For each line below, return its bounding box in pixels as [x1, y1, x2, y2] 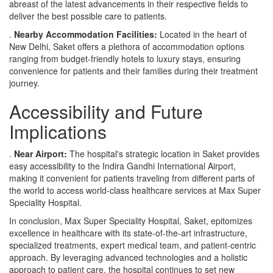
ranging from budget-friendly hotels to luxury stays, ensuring [9, 52, 241, 65]
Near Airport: [14, 147, 67, 160]
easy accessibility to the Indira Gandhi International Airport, [9, 159, 236, 172]
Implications [9, 118, 107, 144]
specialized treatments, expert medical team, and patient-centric [9, 238, 256, 251]
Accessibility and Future [9, 97, 203, 124]
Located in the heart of [157, 27, 247, 40]
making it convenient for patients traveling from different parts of [9, 171, 255, 184]
